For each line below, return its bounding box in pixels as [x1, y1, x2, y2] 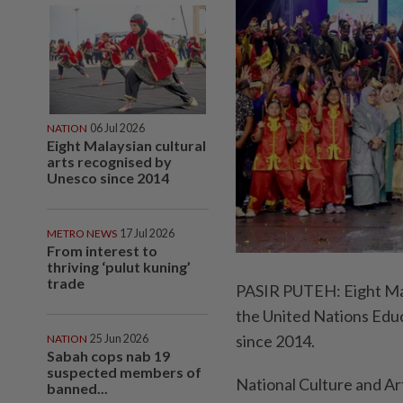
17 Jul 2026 [120, 226, 175, 240]
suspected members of [47, 363, 201, 381]
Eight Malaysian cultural [47, 136, 206, 154]
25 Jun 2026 [90, 331, 148, 345]
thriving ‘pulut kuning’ [47, 257, 191, 275]
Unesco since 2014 [47, 168, 169, 186]
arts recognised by [47, 152, 172, 170]
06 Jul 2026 [90, 121, 145, 135]
